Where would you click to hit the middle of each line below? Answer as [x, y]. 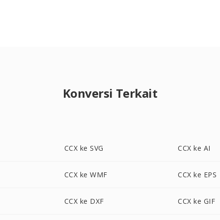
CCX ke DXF [84, 201]
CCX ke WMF [86, 175]
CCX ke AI [194, 148]
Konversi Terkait [110, 93]
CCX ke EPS [197, 175]
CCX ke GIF [197, 201]
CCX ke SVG [84, 148]
